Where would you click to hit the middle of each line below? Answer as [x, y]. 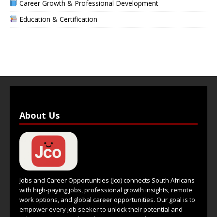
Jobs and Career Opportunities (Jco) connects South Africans [107, 180]
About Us [39, 116]
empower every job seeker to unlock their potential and [101, 209]
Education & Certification [57, 19]
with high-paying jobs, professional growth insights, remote [106, 190]
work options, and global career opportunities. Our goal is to [107, 200]
